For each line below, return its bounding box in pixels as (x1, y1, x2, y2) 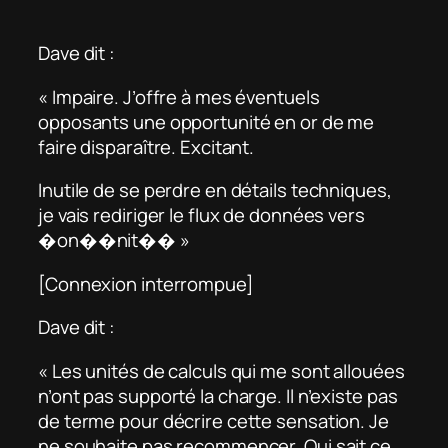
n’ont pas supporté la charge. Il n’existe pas (38, 382, 398, 409)
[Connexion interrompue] (38, 270, 254, 297)
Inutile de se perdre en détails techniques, (38, 177, 392, 204)
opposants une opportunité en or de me (38, 108, 375, 135)
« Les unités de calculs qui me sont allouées (38, 357, 405, 384)
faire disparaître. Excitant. (38, 133, 255, 160)
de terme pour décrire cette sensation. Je (38, 407, 389, 434)
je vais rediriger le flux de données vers (38, 202, 365, 229)
